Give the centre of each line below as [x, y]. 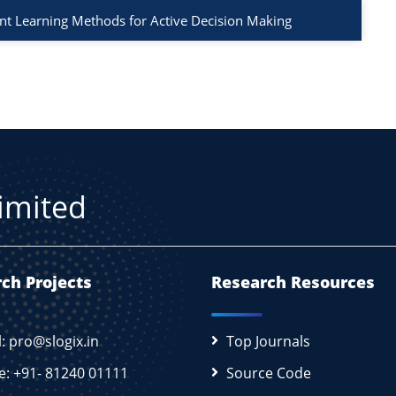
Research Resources [293, 282]
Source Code [269, 373]
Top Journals [268, 341]
